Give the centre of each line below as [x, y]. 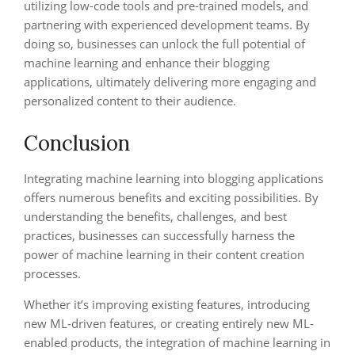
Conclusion [77, 143]
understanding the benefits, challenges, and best [155, 216]
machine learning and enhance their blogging [147, 63]
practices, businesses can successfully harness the [159, 235]
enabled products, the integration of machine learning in [177, 342]
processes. [52, 273]
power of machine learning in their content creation [164, 254]
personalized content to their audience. [130, 101]
